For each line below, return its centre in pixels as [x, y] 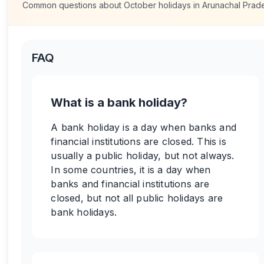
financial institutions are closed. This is [138, 141]
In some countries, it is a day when [131, 170]
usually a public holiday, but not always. [143, 156]
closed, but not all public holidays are [137, 198]
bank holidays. [84, 212]
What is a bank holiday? [119, 103]
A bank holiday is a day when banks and [143, 127]
